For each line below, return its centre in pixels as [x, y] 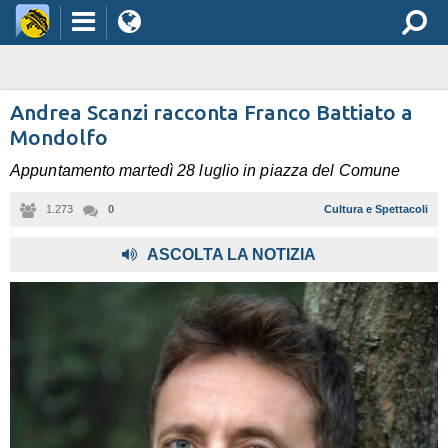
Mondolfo [59, 137]
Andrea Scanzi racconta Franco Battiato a [211, 112]
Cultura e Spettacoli [376, 209]
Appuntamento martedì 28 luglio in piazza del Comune [205, 170]
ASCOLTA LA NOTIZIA [231, 254]
